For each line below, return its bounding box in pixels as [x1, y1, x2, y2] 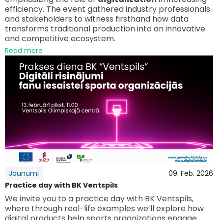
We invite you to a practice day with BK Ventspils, [5, 192, 193, 204]
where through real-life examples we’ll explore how [5, 202, 204, 214]
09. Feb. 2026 [168, 168, 213, 178]
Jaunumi [9, 168, 39, 178]
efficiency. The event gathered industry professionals [5, 3, 210, 15]
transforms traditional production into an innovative [5, 23, 205, 34]
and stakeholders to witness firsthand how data [5, 13, 189, 25]
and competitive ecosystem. [5, 32, 115, 44]
